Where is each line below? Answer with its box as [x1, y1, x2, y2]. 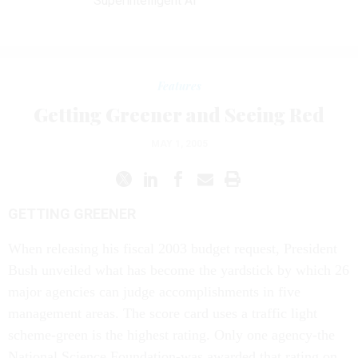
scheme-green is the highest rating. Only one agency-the [8, 327, 335, 343]
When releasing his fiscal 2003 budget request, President [8, 241, 337, 257]
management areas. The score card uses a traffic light [8, 305, 317, 321]
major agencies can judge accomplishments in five [8, 284, 300, 300]
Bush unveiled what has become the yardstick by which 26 [8, 262, 349, 278]
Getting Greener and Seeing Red [34, 101, 324, 127]
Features [157, 78, 201, 93]
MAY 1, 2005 [150, 138, 208, 149]
